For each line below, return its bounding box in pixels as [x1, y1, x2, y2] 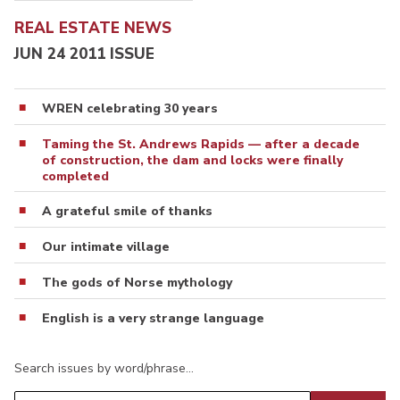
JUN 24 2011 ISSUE [14, 43, 154, 64]
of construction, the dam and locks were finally [42, 151, 343, 169]
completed [42, 167, 109, 185]
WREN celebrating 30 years [42, 99, 218, 117]
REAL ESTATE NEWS [14, 18, 171, 39]
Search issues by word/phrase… [14, 359, 194, 377]
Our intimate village [42, 237, 170, 255]
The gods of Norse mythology [42, 273, 232, 291]
